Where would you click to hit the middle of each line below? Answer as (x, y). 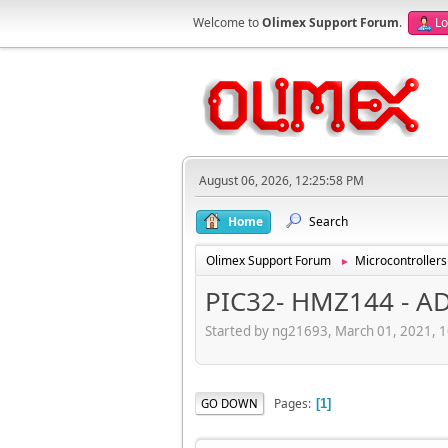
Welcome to (227, 22)
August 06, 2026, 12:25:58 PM (281, 180)
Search (328, 221)
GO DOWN (229, 403)
